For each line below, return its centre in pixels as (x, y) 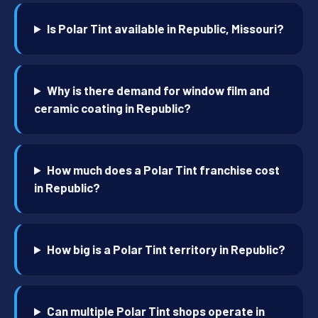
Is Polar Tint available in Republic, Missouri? (166, 29)
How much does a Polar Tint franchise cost (164, 170)
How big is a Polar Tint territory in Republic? (166, 250)
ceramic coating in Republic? (113, 108)
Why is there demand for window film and (159, 91)
